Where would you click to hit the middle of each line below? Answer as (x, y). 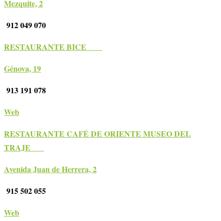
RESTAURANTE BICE (53, 47)
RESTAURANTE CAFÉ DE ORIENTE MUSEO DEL (97, 134)
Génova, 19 (22, 69)
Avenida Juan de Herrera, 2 (50, 169)
